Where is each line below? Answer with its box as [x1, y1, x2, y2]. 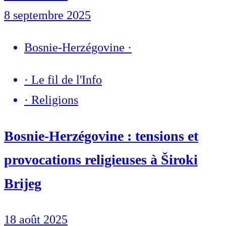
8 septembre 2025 [4, 9, 91, 22]
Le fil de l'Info [31, 73, 102, 87]
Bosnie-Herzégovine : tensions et [4, 128, 198, 144]
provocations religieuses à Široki [4, 152, 198, 168]
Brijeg [4, 176, 41, 192]
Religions [31, 93, 78, 107]
